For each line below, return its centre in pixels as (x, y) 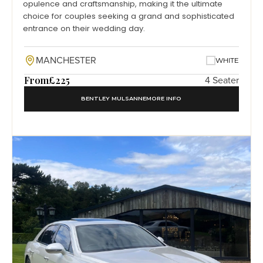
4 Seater (222, 81)
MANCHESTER (66, 61)
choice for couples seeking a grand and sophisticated (129, 16)
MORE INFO (163, 99)
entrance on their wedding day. (84, 29)
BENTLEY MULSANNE (113, 99)
